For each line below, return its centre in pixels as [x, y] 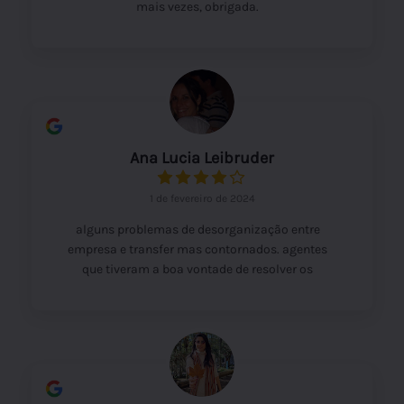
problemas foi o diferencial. [197, 289]
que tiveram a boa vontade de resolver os [197, 269]
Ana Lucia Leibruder [202, 157]
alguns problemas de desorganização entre [197, 229]
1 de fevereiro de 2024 [202, 198]
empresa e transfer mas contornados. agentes [197, 249]
